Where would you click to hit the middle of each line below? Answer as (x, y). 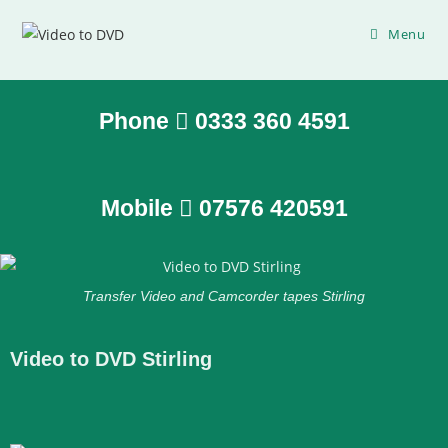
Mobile (139, 208)
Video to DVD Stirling (111, 359)
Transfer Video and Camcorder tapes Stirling (224, 296)
